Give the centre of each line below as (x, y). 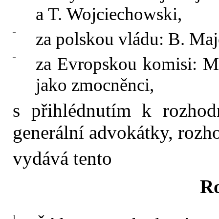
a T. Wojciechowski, (109, 14)
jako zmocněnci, (95, 85)
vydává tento (62, 158)
